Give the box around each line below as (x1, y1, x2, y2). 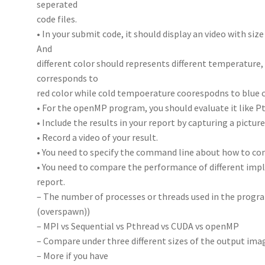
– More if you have (37, 249, 109, 261)
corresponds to (37, 72, 99, 84)
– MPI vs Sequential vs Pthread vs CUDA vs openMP (37, 219, 240, 232)
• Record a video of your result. (37, 131, 159, 143)
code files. (37, 12, 77, 25)
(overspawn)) (37, 205, 91, 217)
